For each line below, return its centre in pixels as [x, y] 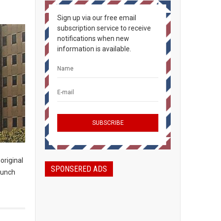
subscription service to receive [104, 28]
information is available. [94, 49]
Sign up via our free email [97, 18]
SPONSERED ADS [79, 169]
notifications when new [93, 38]
